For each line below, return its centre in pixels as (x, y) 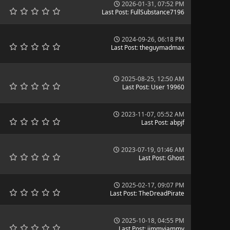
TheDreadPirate (161, 193)
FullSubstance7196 (157, 12)
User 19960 (167, 87)
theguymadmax (162, 47)
